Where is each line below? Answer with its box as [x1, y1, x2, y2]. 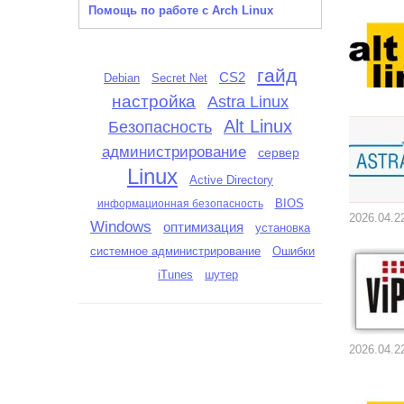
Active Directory [189, 173, 273, 187]
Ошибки [272, 244, 315, 258]
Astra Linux [207, 93, 289, 111]
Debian [104, 72, 140, 85]
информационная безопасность [96, 197, 263, 210]
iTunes [158, 268, 193, 281]
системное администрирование [90, 244, 261, 258]
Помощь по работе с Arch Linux [88, 4, 273, 17]
